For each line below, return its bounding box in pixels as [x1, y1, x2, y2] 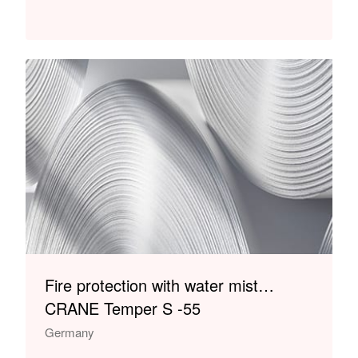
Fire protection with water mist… [45, 272, 274, 296]
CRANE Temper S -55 [45, 296, 201, 320]
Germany [45, 323, 94, 340]
